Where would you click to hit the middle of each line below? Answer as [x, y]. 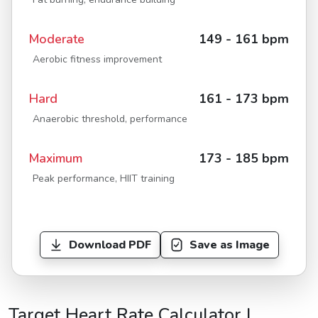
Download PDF [110, 245]
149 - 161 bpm [244, 39]
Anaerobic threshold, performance [110, 119]
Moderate [57, 39]
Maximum [56, 158]
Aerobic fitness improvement [97, 59]
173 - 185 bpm [244, 158]
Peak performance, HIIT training [104, 178]
